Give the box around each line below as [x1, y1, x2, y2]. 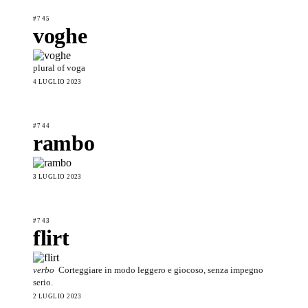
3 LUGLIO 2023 [33, 173, 82, 180]
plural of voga [33, 62, 85, 73]
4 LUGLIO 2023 [33, 78, 82, 85]
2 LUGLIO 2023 [33, 292, 82, 300]
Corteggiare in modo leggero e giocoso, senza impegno [58, 264, 263, 275]
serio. [33, 276, 53, 287]
